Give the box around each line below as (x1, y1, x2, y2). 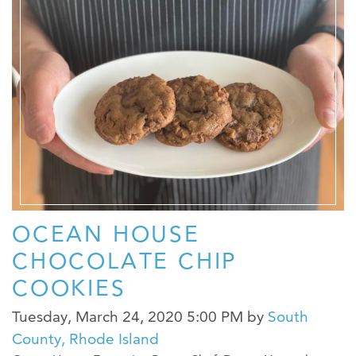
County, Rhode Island (12, 330, 159, 349)
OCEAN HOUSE (12, 220, 200, 248)
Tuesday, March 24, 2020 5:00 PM (12, 308, 243, 327)
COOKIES (12, 274, 126, 302)
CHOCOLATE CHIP (12, 247, 238, 275)
